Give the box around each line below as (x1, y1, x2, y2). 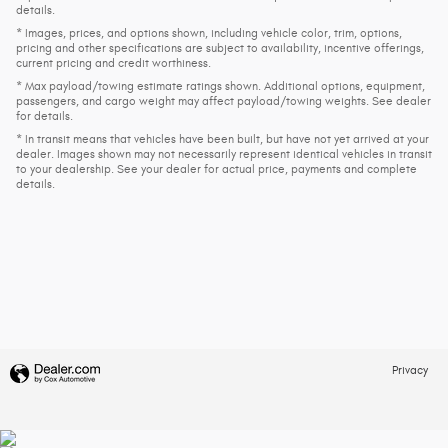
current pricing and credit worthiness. (16, 55, 211, 70)
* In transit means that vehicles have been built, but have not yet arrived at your (16, 131, 429, 146)
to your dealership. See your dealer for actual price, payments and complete (16, 161, 417, 176)
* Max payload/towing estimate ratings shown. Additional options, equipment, (16, 78, 425, 93)
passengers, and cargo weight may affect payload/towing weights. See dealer (16, 93, 431, 108)
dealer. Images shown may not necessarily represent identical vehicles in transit (16, 146, 432, 161)
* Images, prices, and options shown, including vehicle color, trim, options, (16, 25, 402, 40)
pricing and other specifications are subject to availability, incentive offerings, (16, 40, 424, 55)
